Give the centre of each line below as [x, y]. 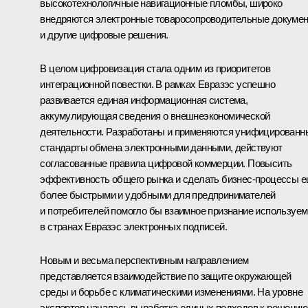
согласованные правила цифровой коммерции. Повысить [166, 164]
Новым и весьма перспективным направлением [144, 261]
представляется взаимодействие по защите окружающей [166, 276]
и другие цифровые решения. [104, 35]
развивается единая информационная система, [144, 100]
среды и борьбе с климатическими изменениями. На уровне [171, 292]
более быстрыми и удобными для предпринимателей [158, 195]
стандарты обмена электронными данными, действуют [161, 148]
